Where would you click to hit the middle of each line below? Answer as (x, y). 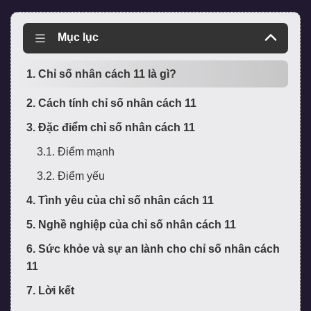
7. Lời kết (50, 291)
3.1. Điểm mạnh (76, 152)
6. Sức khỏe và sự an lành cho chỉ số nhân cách (153, 249)
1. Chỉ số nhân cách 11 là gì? (101, 74)
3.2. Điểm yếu (71, 176)
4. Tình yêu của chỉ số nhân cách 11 (120, 201)
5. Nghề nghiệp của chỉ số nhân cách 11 (131, 225)
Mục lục (78, 37)
